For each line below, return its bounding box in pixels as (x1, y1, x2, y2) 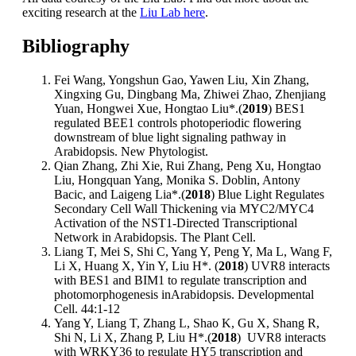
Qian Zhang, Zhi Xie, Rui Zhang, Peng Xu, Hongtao (54, 158, 321, 172)
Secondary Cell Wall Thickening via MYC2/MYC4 (54, 201, 314, 215)
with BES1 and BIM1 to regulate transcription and (54, 273, 307, 287)
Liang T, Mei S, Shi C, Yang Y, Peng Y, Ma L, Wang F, (54, 244, 332, 258)
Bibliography (22, 35, 134, 56)
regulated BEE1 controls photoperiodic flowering (54, 115, 301, 130)
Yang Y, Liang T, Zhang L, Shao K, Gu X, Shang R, (54, 315, 319, 330)
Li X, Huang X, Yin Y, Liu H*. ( (54, 258, 219, 273)
